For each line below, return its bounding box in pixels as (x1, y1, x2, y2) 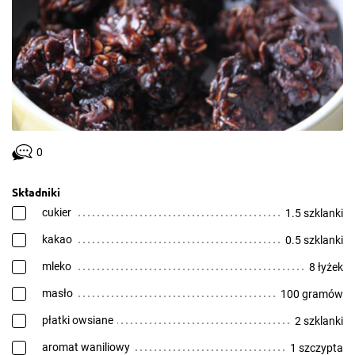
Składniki (12, 185, 60, 199)
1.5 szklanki (285, 207, 343, 219)
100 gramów (281, 288, 343, 300)
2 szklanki (295, 315, 343, 327)
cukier (42, 206, 71, 219)
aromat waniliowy (42, 341, 130, 353)
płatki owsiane (42, 314, 113, 326)
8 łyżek (309, 261, 343, 273)
